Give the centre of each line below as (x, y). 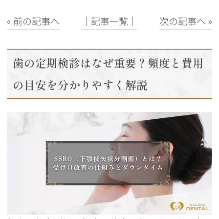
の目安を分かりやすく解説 (80, 85)
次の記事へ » (186, 21)
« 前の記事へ (33, 21)
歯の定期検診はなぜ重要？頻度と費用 (109, 63)
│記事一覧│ (109, 21)
